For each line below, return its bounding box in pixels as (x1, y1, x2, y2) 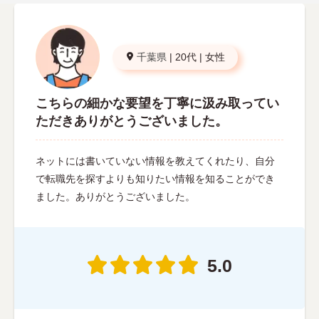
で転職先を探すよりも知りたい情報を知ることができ (36, 172, 275, 184)
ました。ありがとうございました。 (36, 190, 195, 202)
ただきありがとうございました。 (36, 113, 228, 128)
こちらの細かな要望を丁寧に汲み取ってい (36, 95, 279, 110)
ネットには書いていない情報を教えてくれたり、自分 (36, 155, 275, 167)
